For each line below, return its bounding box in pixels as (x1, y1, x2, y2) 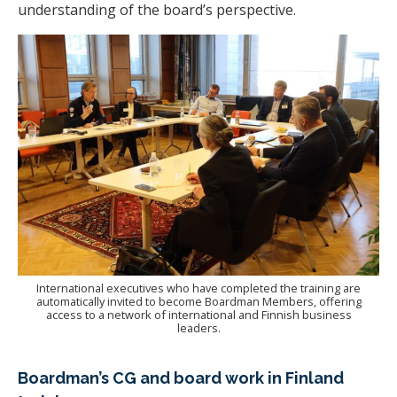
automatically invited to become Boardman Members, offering (35, 292, 362, 309)
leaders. (176, 319, 221, 336)
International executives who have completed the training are (36, 279, 361, 296)
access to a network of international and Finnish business (45, 306, 352, 323)
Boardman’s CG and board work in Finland (18, 368, 344, 387)
